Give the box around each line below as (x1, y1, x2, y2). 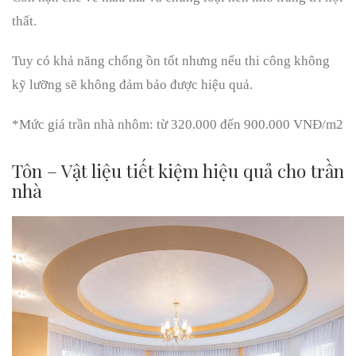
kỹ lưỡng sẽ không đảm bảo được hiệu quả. (12, 77, 253, 93)
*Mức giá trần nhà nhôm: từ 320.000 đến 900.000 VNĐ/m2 (12, 117, 343, 133)
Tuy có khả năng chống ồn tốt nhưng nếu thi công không (12, 53, 330, 69)
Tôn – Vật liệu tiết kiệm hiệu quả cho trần (12, 158, 344, 184)
